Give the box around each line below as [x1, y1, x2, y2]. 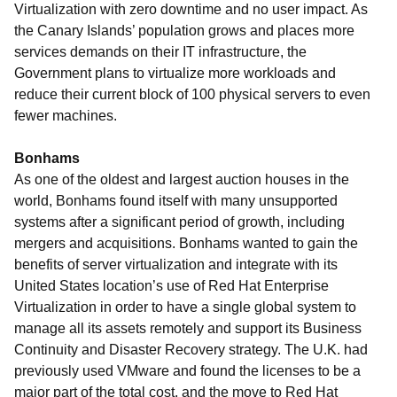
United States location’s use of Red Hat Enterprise [14, 278, 329, 293]
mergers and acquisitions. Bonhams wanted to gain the [14, 236, 358, 251]
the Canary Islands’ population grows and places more [14, 23, 354, 38]
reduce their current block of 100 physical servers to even [14, 87, 370, 102]
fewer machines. [14, 108, 117, 123]
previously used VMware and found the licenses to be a [14, 363, 361, 378]
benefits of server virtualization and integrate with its [14, 257, 338, 272]
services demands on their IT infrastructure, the [14, 44, 307, 59]
